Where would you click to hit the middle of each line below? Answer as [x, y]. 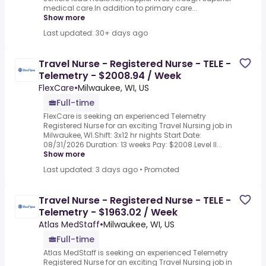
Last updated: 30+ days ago [96, 33]
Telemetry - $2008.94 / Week [110, 76]
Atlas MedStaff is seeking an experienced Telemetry [136, 253]
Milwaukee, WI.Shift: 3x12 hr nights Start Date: [122, 135]
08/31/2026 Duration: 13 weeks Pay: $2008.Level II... [133, 145]
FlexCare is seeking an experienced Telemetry [125, 116]
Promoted [162, 170]
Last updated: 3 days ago [91, 170]
